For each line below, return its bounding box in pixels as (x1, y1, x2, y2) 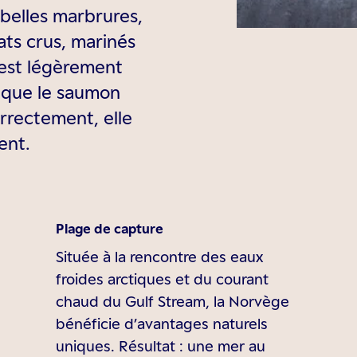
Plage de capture (56, 221, 164, 237)
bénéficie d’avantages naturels (56, 315, 269, 332)
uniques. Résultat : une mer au (56, 337, 266, 355)
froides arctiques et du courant (56, 270, 269, 288)
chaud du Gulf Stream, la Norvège (56, 292, 290, 310)
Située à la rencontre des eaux (56, 248, 264, 265)
